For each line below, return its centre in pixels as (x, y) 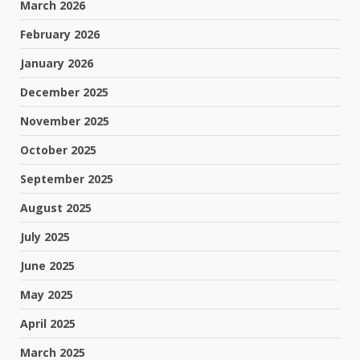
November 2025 (65, 121)
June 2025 (47, 266)
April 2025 (48, 324)
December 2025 (64, 92)
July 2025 (45, 237)
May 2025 (47, 295)
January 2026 (57, 63)
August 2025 (56, 208)
